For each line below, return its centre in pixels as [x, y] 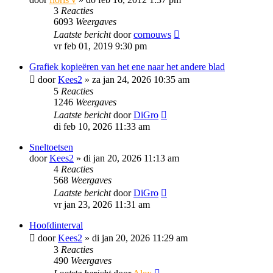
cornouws [152, 34]
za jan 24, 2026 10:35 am [141, 80]
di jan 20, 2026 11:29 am [140, 238]
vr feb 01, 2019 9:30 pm [100, 46]
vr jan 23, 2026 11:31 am [102, 204]
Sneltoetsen [51, 147]
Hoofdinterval [56, 225]
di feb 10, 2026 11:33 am [102, 126]
